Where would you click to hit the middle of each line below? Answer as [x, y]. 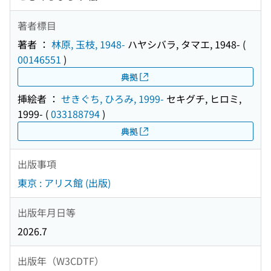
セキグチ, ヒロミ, [203, 99]
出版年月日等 [47, 212]
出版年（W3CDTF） [61, 260]
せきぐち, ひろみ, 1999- [113, 99]
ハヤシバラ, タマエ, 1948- [183, 44]
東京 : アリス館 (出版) [64, 183]
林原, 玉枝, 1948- [88, 44]
